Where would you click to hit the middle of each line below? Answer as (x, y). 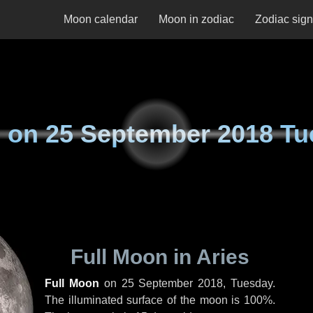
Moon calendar (101, 19)
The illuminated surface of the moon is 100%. (160, 300)
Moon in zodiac (196, 19)
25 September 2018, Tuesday (197, 283)
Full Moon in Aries (160, 257)
